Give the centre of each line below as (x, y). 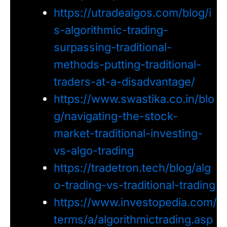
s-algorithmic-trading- (111, 30)
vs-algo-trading (93, 150)
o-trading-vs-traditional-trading (134, 185)
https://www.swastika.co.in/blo (134, 99)
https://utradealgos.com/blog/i (132, 12)
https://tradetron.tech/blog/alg (132, 167)
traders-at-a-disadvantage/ (124, 81)
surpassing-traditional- (112, 47)
